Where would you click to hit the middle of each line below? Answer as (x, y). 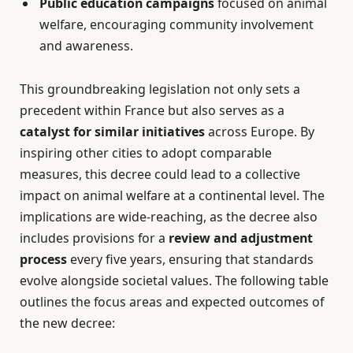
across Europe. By (260, 131)
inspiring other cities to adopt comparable (146, 152)
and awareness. (86, 45)
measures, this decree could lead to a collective (160, 174)
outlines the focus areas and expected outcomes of (172, 301)
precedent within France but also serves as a (152, 110)
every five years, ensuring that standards (190, 259)
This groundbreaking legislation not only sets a (160, 89)
